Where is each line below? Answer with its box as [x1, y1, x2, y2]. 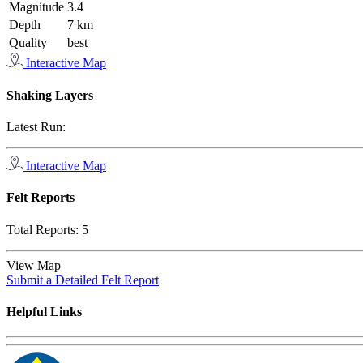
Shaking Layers [6, 88, 93, 102]
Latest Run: [6, 119, 66, 134]
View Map [6, 258, 67, 272]
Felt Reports [6, 190, 75, 205]
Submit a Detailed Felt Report [6, 272, 159, 287]
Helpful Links [6, 304, 82, 318]
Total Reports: [6, 222, 82, 237]
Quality [9, 36, 47, 50]
